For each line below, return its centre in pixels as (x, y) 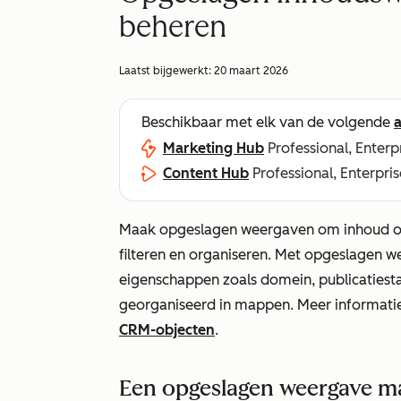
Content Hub (206, 173)
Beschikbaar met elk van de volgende (268, 122)
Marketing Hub (213, 148)
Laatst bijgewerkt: (166, 71)
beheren (173, 27)
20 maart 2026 (251, 71)
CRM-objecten (167, 330)
